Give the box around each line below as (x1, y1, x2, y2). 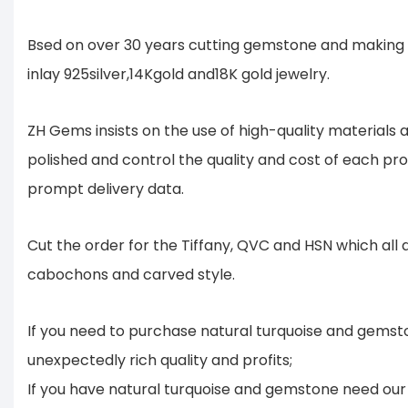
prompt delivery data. (27, 178, 184, 200)
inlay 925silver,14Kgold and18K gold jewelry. (27, 64, 337, 86)
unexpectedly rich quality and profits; (27, 350, 292, 372)
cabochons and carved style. (27, 264, 235, 286)
